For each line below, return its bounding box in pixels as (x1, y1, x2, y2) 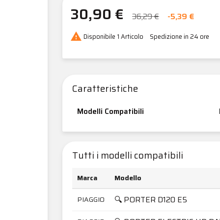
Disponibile (82, 31, 117, 42)
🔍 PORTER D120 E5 (114, 193, 187, 206)
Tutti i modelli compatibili (72, 148, 183, 163)
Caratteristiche (72, 81, 138, 96)
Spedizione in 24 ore (150, 31, 209, 42)
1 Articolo (117, 31, 143, 42)
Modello (114, 172, 141, 183)
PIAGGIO (77, 193, 105, 205)
